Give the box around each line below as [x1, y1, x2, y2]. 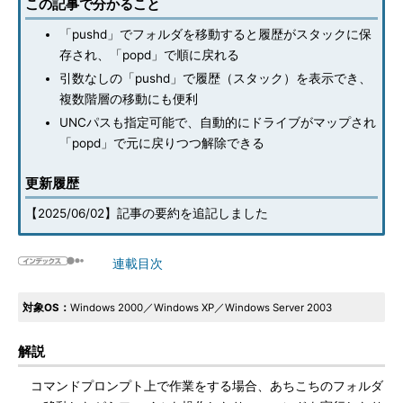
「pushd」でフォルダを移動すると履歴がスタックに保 [59, 27, 372, 41]
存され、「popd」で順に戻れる [59, 48, 239, 62]
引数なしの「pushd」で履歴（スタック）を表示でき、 [59, 71, 372, 85]
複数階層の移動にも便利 [59, 92, 198, 106]
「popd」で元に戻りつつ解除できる [59, 136, 264, 150]
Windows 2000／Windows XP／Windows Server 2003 [70, 301, 332, 314]
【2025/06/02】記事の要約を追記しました [25, 206, 268, 220]
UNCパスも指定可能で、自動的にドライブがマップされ [59, 115, 376, 130]
